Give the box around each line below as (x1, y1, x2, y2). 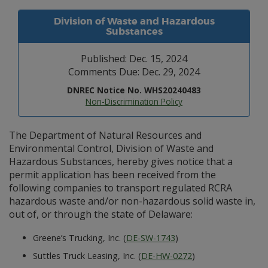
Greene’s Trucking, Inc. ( (33, 232, 126, 244)
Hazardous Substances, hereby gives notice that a (9, 155, 233, 168)
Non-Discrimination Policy (86, 96, 182, 107)
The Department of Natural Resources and (9, 129, 202, 142)
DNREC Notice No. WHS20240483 (67, 84, 201, 96)
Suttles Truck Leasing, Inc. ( (33, 250, 141, 262)
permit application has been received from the (9, 168, 216, 181)
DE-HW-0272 (141, 250, 192, 262)
